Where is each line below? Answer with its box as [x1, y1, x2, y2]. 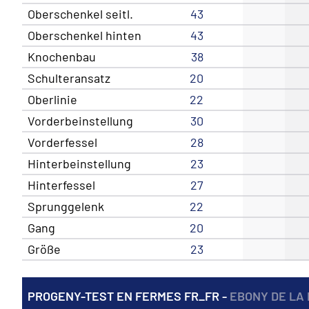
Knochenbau [28, 48, 97, 64]
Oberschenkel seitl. [28, 6, 134, 21]
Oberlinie [28, 91, 78, 107]
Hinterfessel [28, 177, 96, 192]
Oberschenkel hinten [28, 27, 142, 43]
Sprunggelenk [28, 198, 105, 214]
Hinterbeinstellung [28, 155, 132, 171]
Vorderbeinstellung [28, 112, 134, 128]
